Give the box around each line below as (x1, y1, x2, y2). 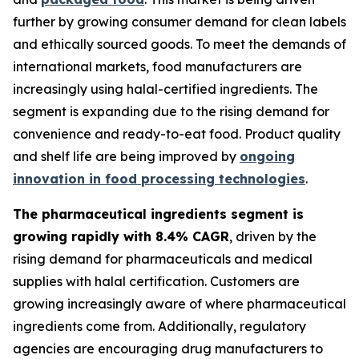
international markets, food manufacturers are (13, 58, 302, 75)
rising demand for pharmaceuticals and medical (13, 251, 313, 268)
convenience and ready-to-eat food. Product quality (13, 126, 341, 143)
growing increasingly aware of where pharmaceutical (13, 296, 346, 313)
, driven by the (229, 228, 317, 245)
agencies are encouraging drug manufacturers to (13, 341, 323, 357)
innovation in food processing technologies (13, 171, 305, 188)
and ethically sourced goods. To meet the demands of (13, 36, 346, 53)
